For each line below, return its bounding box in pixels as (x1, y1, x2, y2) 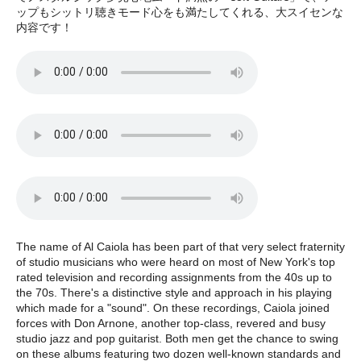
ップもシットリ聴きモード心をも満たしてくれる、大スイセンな (16, 5, 343, 19)
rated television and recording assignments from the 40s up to (16, 270, 332, 284)
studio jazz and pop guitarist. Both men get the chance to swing (16, 331, 338, 345)
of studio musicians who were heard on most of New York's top (16, 255, 335, 268)
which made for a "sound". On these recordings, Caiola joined (16, 301, 330, 314)
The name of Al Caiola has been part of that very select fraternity (16, 239, 345, 253)
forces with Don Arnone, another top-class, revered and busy (16, 316, 326, 330)
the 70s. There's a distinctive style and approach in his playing (16, 285, 332, 299)
